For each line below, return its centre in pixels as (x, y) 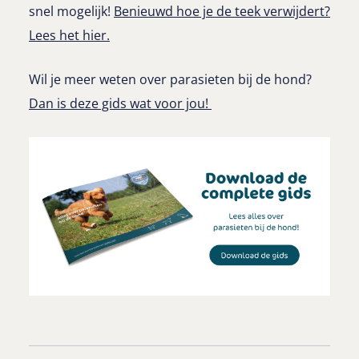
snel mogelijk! (71, 12)
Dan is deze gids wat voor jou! (120, 104)
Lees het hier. (69, 36)
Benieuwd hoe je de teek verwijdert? (222, 12)
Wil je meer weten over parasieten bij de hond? (170, 80)
